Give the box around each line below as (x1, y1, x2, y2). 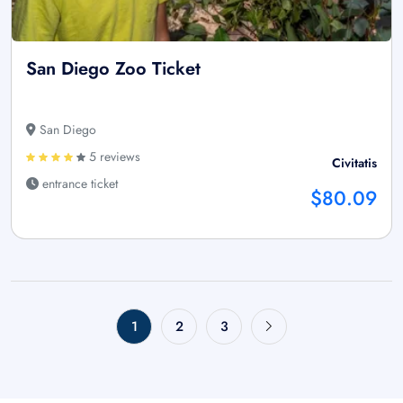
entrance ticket (39, 175, 118, 193)
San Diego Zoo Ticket (26, 56, 201, 83)
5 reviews (85, 148, 140, 166)
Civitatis (332, 154, 377, 173)
